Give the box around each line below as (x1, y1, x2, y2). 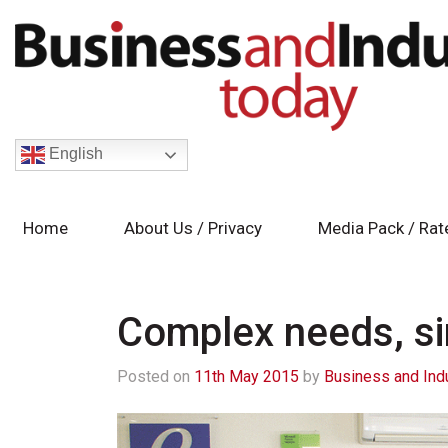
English (45, 145, 103, 163)
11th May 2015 (194, 367, 299, 386)
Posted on (117, 367, 194, 386)
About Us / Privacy (123, 218, 262, 238)
